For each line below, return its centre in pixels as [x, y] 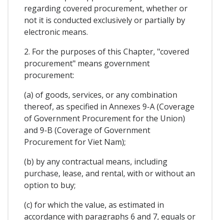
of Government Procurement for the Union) [105, 118]
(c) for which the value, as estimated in [94, 205]
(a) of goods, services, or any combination [101, 95]
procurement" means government [87, 63]
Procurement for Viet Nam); [75, 142]
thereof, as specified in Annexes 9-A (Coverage [109, 106]
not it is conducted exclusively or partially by [105, 20]
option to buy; [50, 185]
